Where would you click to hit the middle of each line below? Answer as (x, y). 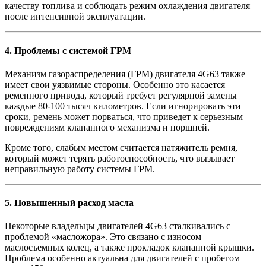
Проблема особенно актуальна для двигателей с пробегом (122, 258)
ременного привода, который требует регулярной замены (121, 95)
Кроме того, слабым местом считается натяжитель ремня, (121, 147)
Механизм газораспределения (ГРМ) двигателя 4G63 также (125, 74)
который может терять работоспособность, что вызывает (120, 158)
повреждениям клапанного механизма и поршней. (107, 127)
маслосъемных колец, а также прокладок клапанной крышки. (129, 248)
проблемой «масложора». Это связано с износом (103, 237)
